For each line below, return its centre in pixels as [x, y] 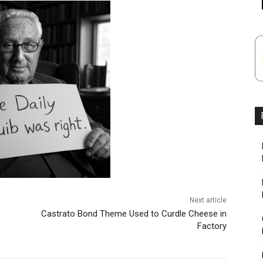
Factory [212, 226]
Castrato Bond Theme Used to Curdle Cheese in [134, 213]
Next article [208, 200]
